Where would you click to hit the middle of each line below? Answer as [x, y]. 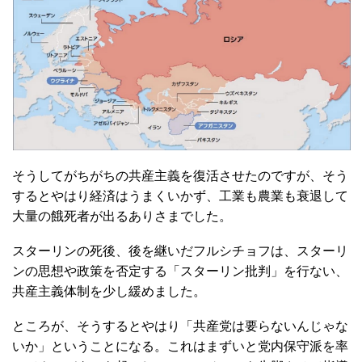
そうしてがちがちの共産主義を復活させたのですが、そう [180, 176]
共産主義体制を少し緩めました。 [109, 292]
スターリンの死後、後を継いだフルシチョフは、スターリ [180, 251]
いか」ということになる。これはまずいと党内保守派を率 [180, 347]
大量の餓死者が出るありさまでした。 [122, 217]
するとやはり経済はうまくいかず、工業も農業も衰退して [180, 196]
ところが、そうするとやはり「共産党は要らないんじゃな [180, 326]
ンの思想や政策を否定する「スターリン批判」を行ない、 [180, 271]
